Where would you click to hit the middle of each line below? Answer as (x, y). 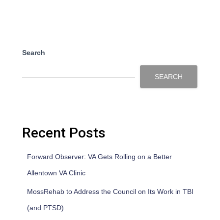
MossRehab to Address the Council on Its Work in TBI (110, 191)
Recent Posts (64, 133)
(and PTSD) (45, 207)
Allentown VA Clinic (56, 173)
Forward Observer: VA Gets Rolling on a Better (99, 156)
